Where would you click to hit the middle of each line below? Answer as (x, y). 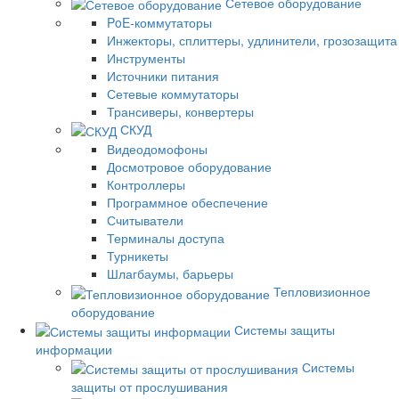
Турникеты (138, 256)
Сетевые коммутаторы (173, 93)
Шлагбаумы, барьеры (170, 274)
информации (74, 349)
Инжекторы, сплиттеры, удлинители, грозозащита (252, 40)
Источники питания (163, 75)
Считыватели (145, 220)
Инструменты (146, 57)
